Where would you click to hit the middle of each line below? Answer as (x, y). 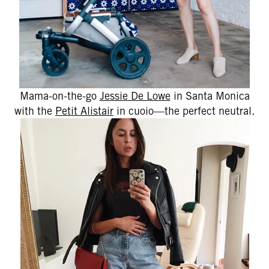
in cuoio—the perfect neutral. (184, 111)
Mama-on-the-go (59, 96)
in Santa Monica (210, 96)
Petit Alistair (84, 111)
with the (35, 111)
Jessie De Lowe (135, 96)
